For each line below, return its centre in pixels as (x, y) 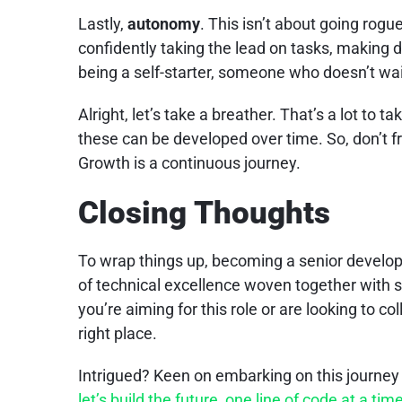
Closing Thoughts (204, 213)
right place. (117, 334)
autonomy (163, 23)
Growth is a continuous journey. (189, 162)
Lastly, (102, 23)
